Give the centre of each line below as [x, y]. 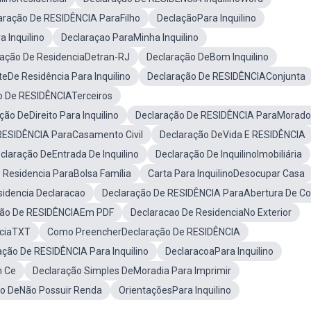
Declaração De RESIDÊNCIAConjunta [226, 76]
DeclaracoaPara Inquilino [219, 251]
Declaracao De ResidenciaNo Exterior [211, 212]
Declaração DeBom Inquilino [208, 57]
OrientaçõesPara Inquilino [175, 290]
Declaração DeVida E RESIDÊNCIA [233, 135]
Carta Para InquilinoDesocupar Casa [226, 174]
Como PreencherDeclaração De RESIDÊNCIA [144, 232]
